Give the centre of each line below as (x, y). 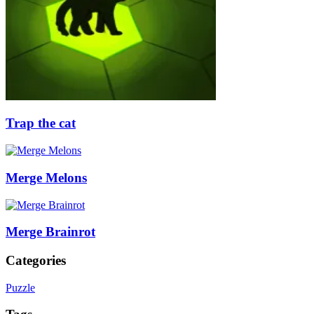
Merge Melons (46, 177)
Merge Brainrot (50, 232)
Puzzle (20, 287)
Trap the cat (41, 123)
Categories (36, 260)
